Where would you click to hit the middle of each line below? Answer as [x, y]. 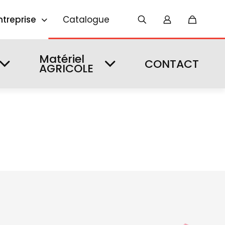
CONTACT [172, 64]
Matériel [62, 59]
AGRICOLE [66, 69]
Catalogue [86, 20]
